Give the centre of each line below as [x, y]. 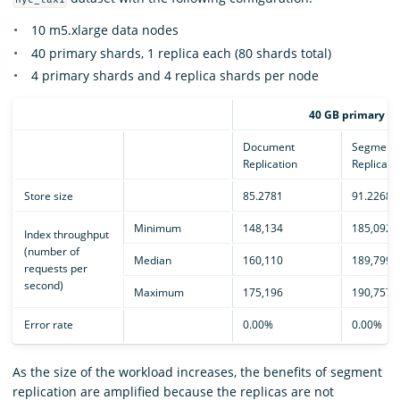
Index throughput [66, 235]
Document [268, 147]
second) [43, 286]
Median [152, 261]
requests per [55, 269]
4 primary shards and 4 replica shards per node [175, 76]
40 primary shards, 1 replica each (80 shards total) [181, 53]
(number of [51, 252]
